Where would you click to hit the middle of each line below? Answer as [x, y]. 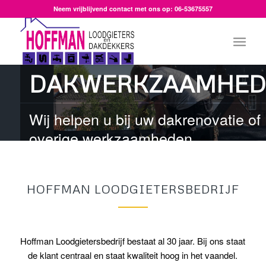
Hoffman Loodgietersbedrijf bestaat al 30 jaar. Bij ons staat [133, 241]
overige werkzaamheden [110, 138]
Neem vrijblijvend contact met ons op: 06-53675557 [133, 9]
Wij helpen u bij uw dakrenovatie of [145, 119]
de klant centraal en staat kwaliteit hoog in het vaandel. [133, 255]
